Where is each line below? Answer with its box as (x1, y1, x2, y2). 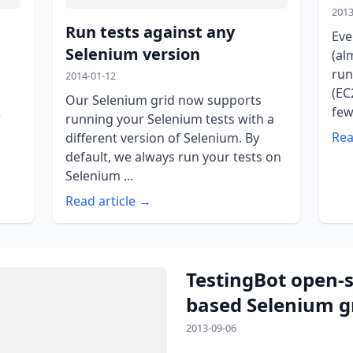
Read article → (65, 192, 151, 210)
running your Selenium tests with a (65, 110, 274, 128)
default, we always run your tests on (65, 148, 281, 166)
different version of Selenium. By (65, 129, 259, 147)
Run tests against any (65, 21, 235, 43)
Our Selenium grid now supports (65, 91, 262, 110)
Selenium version (65, 43, 200, 65)
